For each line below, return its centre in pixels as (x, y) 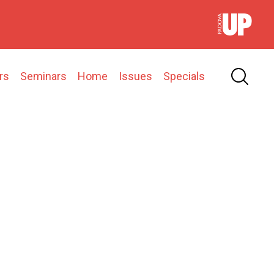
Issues (135, 76)
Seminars (43, 76)
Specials (184, 76)
